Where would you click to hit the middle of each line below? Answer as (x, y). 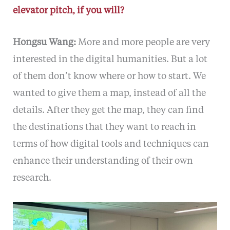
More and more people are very (144, 43)
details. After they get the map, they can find (108, 111)
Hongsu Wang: (45, 43)
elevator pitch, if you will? (68, 11)
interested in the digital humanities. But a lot (110, 60)
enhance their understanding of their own (103, 161)
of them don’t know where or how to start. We (109, 77)
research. (32, 178)
